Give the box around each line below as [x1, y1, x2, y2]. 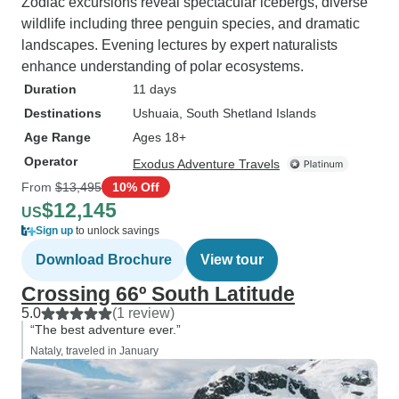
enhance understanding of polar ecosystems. [21, 59, 304, 74]
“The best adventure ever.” [30, 322, 181, 337]
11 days [133, 82, 176, 96]
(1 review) [112, 305, 175, 321]
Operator [24, 154, 77, 168]
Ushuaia [133, 106, 179, 120]
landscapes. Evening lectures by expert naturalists [21, 37, 338, 53]
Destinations [24, 106, 102, 120]
